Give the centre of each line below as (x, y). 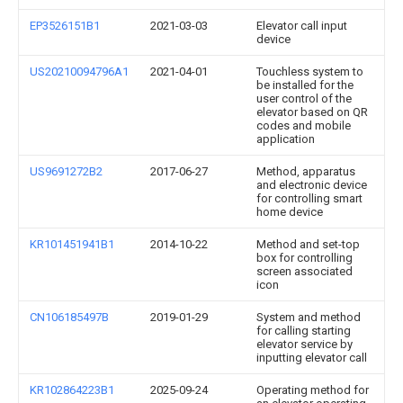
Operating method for (313, 390)
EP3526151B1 (65, 26)
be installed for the (305, 85)
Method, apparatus (306, 171)
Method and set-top (308, 244)
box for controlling (304, 258)
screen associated (304, 271)
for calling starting (304, 331)
